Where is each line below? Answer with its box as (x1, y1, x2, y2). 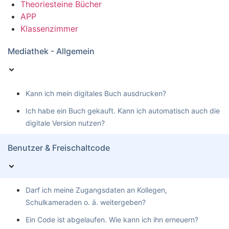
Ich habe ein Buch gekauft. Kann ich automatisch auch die (26, 106, 220, 115)
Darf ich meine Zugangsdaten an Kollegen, (26, 186, 167, 194)
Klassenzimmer (20, 24, 78, 34)
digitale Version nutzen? (26, 119, 105, 127)
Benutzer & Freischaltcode (8, 143, 110, 153)
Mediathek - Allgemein (8, 46, 95, 56)
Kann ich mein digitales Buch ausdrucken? (26, 89, 166, 98)
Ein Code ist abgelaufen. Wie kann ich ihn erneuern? (26, 215, 198, 224)
